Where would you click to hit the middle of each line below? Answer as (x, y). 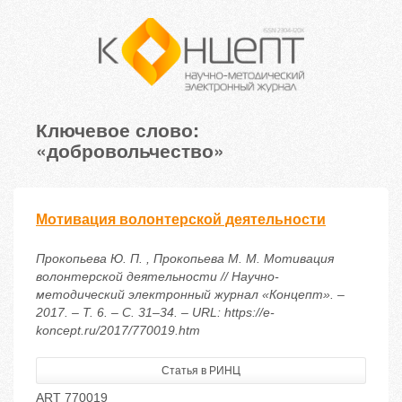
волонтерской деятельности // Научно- (157, 277)
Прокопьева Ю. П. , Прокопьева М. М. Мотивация (185, 259)
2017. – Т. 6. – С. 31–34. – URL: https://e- (155, 313)
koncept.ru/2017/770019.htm (118, 331)
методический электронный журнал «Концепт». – (190, 295)
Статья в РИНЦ (201, 371)
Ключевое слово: (118, 130)
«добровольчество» (130, 150)
